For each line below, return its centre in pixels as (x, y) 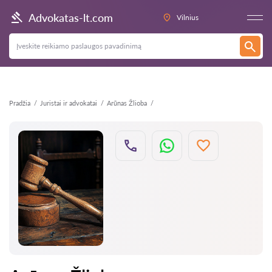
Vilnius (187, 17)
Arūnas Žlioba (127, 103)
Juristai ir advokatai (69, 103)
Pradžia (20, 103)
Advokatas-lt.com (71, 17)
